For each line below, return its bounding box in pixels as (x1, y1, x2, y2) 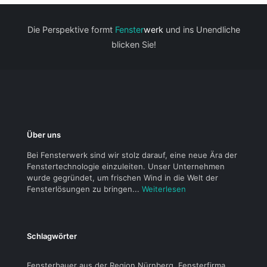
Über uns (27, 130, 61, 140)
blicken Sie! (111, 39, 156, 50)
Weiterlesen (142, 184, 186, 194)
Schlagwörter (27, 231, 77, 241)
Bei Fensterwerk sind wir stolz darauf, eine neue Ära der (27, 150, 237, 160)
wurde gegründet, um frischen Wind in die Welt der (27, 173, 218, 183)
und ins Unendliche (163, 24, 240, 35)
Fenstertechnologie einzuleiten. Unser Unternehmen (27, 162, 225, 172)
